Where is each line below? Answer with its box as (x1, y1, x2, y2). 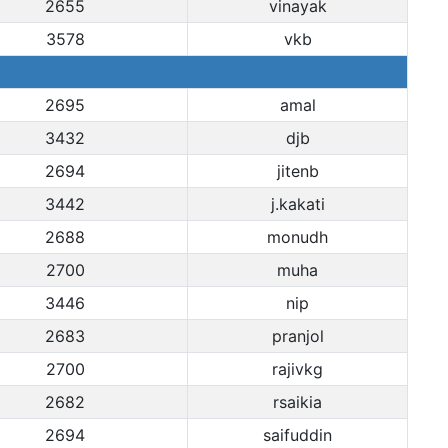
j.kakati (270, 194, 325, 214)
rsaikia (273, 392, 322, 412)
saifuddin (263, 425, 332, 445)
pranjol (271, 326, 324, 346)
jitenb (276, 161, 319, 181)
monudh (267, 227, 328, 247)
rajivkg (272, 359, 323, 379)
